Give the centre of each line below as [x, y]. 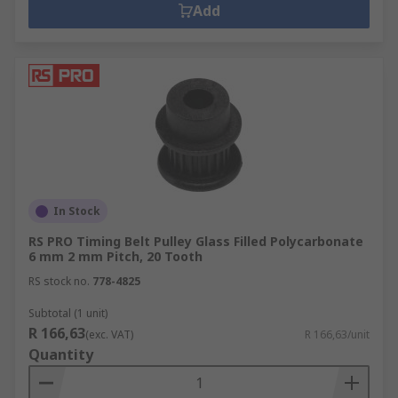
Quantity [61, 354]
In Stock [77, 211]
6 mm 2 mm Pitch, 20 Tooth [115, 256]
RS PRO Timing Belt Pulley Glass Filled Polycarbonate [196, 241]
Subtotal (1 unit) [68, 313]
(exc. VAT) [109, 334]
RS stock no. [59, 281]
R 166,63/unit [337, 334]
